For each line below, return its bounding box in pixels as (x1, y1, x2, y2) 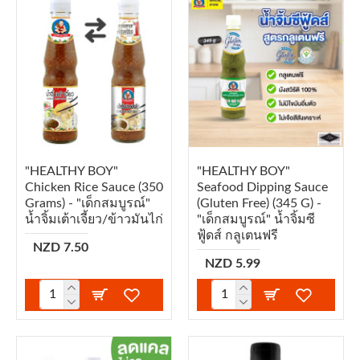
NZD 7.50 (33, 240, 88, 254)
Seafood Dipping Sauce (196, 180, 328, 194)
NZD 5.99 (204, 256, 260, 270)
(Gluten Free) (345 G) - (196, 196, 321, 210)
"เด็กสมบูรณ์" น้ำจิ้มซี (196, 212, 315, 226)
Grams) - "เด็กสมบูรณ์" (25, 196, 150, 210)
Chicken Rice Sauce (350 (25, 180, 163, 194)
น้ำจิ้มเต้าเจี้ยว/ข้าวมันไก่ (25, 212, 163, 226)
